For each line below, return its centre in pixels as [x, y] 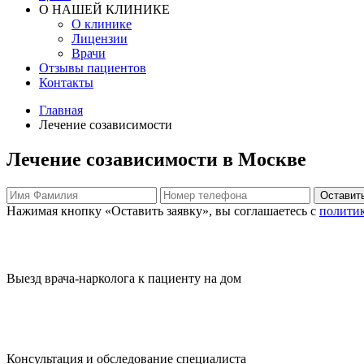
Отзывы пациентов [93, 68]
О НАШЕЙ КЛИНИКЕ [104, 9]
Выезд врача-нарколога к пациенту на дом [124, 278]
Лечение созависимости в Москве [156, 159]
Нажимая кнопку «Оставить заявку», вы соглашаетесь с [163, 210]
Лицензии [100, 39]
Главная [61, 110]
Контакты [66, 82]
